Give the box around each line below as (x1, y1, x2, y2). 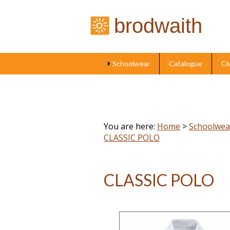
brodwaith (114, 14, 202, 37)
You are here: (104, 121, 157, 132)
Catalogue (168, 59, 202, 68)
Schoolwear (112, 59, 150, 68)
